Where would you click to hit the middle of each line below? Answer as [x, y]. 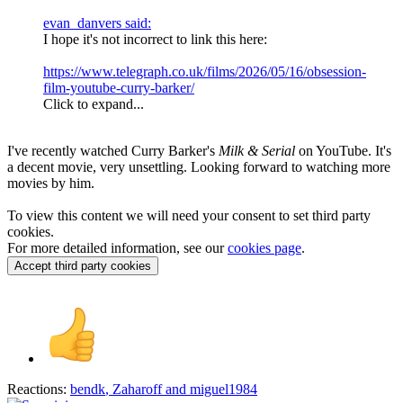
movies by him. [51, 183]
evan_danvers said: [97, 22]
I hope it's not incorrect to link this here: [155, 39]
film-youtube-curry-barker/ [119, 87]
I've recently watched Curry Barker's [113, 150]
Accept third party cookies [83, 265]
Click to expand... [94, 103]
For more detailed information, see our [117, 247]
